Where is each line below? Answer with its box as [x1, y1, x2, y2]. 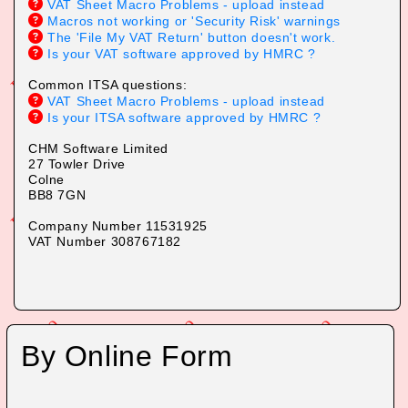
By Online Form [21, 340, 233, 372]
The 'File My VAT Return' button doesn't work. [43, 30, 336, 45]
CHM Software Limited [28, 141, 168, 156]
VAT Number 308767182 [28, 234, 181, 249]
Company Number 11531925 [28, 219, 208, 233]
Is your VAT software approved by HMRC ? [43, 46, 316, 61]
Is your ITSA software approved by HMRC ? [43, 110, 321, 125]
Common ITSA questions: [28, 77, 188, 92]
